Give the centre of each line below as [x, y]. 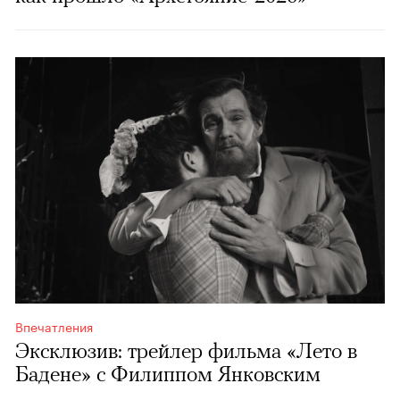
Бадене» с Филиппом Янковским [168, 374]
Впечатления [54, 326]
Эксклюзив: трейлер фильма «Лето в [186, 351]
